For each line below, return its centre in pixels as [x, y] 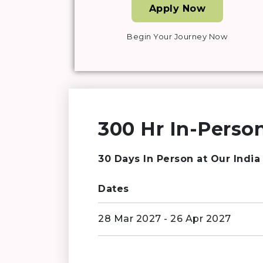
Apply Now [177, 9]
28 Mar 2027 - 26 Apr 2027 [165, 219]
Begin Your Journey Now [177, 37]
